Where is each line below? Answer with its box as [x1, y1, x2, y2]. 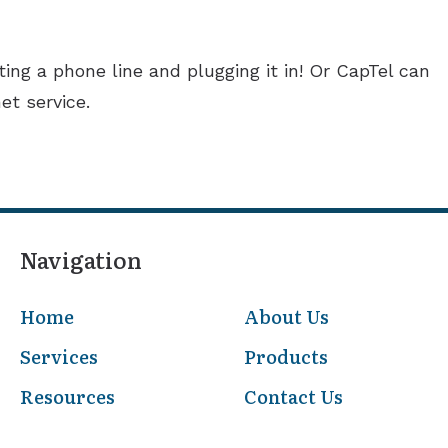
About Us [244, 302, 330, 330]
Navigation [19, 242, 142, 276]
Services [19, 342, 98, 370]
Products [244, 342, 329, 370]
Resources [19, 382, 115, 410]
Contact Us [244, 382, 344, 410]
